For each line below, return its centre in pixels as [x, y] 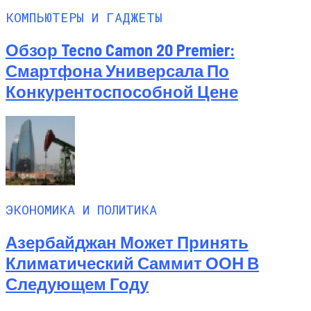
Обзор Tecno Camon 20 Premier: [120, 49]
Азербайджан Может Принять [127, 242]
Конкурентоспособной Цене [122, 91]
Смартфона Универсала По [117, 70]
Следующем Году [77, 284]
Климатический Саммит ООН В [132, 263]
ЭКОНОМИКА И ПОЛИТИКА [81, 210]
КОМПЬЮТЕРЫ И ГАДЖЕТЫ [84, 17]
